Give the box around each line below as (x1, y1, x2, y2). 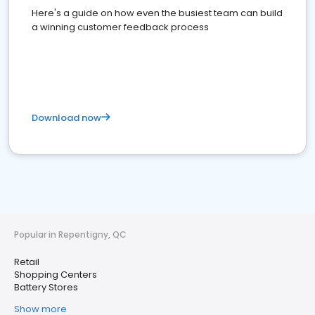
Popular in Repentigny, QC (14, 229, 127, 240)
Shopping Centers (14, 268, 97, 281)
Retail (14, 255, 39, 269)
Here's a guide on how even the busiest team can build (32, 6, 283, 20)
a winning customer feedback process (32, 20, 209, 34)
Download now (32, 111, 101, 124)
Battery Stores (14, 281, 78, 294)
